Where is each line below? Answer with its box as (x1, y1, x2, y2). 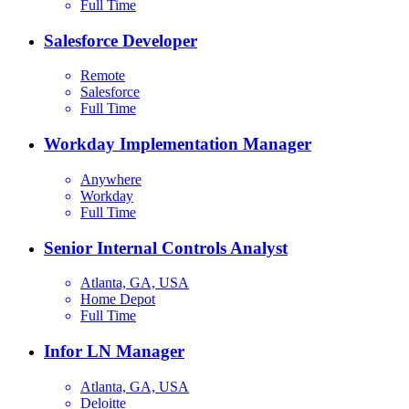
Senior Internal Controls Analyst (44, 237, 288, 257)
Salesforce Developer (44, 30, 197, 50)
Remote (80, 68, 125, 84)
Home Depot (80, 291, 155, 308)
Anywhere (80, 171, 142, 187)
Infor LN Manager (44, 341, 184, 362)
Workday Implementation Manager (44, 134, 311, 154)
